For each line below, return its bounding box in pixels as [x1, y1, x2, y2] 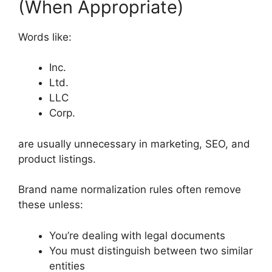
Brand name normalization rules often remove [18, 183, 241, 196]
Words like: [18, 30, 72, 43]
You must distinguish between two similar [49, 244, 253, 257]
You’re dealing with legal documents [49, 229, 225, 242]
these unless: [18, 199, 83, 211]
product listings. [18, 152, 96, 165]
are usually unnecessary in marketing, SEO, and [18, 137, 250, 150]
